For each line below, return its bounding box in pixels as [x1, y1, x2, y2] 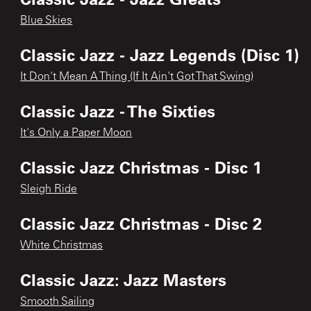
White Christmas [20, 239, 103, 251]
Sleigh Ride [20, 183, 78, 195]
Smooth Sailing [20, 296, 95, 308]
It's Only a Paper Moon [20, 127, 133, 139]
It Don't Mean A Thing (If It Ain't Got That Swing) [20, 71, 254, 83]
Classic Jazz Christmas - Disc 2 [20, 212, 262, 234]
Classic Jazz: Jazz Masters [20, 268, 227, 290]
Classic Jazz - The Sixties [20, 99, 216, 121]
